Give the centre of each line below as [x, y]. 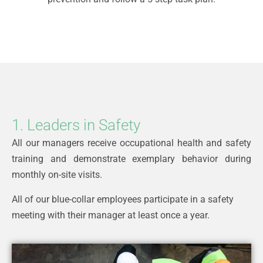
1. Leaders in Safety [76, 125]
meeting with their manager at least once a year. [111, 215]
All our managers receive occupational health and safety [131, 143]
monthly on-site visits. [57, 174]
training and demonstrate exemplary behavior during [131, 159]
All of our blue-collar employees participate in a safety [123, 199]
